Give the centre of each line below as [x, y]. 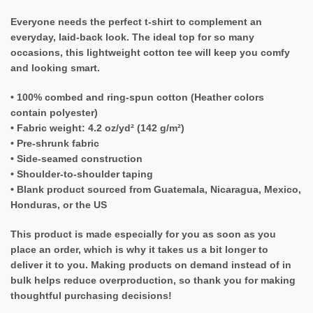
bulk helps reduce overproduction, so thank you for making [153, 281]
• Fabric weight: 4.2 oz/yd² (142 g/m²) [97, 128]
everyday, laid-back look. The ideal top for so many [132, 37]
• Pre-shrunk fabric [55, 144]
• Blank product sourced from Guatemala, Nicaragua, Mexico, [156, 190]
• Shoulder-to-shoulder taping [82, 174]
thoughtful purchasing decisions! [91, 296]
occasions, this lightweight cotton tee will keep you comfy [150, 53]
